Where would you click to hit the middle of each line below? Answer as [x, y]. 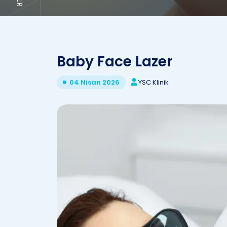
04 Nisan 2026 [94, 82]
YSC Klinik [154, 82]
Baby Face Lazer [115, 62]
